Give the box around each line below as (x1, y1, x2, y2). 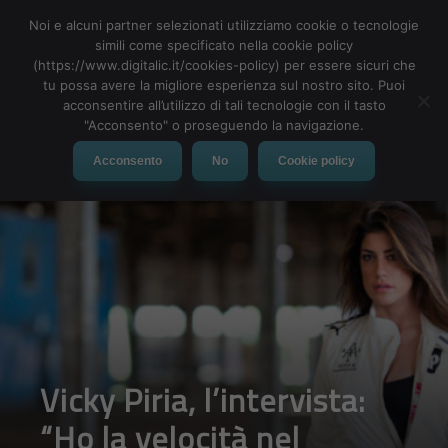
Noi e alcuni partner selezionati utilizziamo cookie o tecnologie (29, 17, 419, 33)
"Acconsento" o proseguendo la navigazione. (84, 117, 364, 133)
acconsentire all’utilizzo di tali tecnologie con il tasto (62, 97, 386, 113)
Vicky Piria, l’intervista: (40, 376, 366, 424)
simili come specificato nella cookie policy (95, 37, 353, 53)
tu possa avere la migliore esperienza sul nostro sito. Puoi (43, 77, 405, 93)
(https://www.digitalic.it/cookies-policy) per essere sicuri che (32, 57, 416, 73)
